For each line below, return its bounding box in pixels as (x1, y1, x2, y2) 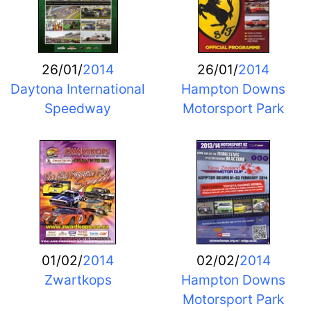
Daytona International (10, 80, 145, 97)
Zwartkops (44, 271, 112, 289)
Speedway (44, 99, 111, 117)
